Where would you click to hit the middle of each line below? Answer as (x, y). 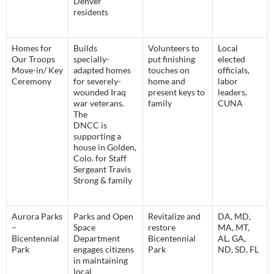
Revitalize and (174, 217)
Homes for (32, 48)
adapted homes (102, 70)
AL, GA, (232, 239)
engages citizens (104, 250)
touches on (169, 70)
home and (167, 81)
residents (91, 12)
